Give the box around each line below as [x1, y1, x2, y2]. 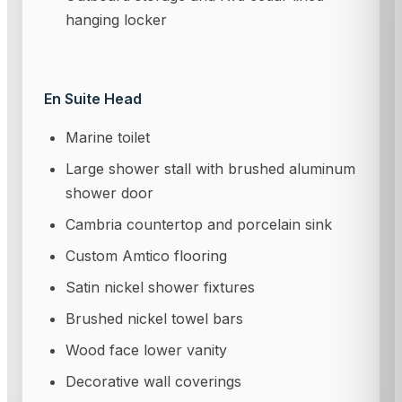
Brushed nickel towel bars [66, 309, 243, 328]
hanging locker [66, 10, 167, 29]
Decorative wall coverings [66, 371, 241, 390]
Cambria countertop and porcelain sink [66, 214, 332, 233]
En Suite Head [44, 89, 142, 108]
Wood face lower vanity [66, 340, 227, 359]
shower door [66, 183, 153, 202]
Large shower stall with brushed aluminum [66, 159, 355, 178]
